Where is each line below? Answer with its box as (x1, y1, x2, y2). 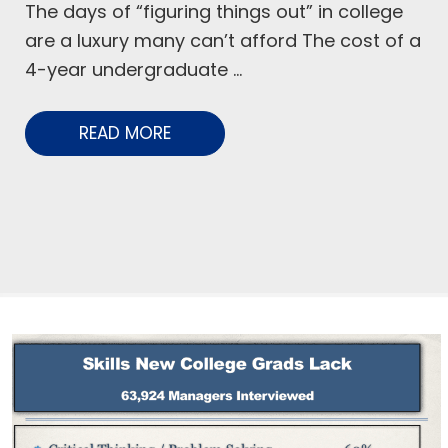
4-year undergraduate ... (25, 57, 242, 83)
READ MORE (79, 121, 171, 146)
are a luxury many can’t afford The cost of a (25, 28, 421, 54)
